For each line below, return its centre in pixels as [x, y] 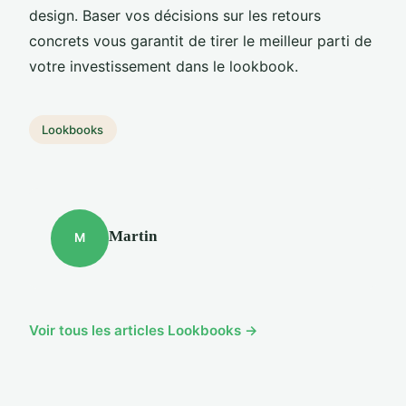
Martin [133, 236]
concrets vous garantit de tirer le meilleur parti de [200, 40]
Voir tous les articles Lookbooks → [144, 330]
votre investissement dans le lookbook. [164, 66]
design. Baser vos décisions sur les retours [175, 15]
